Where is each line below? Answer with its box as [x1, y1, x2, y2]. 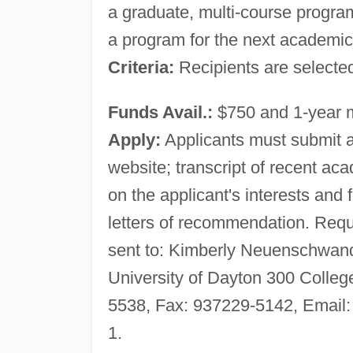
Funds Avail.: [107, 102, 213, 122]
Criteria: [107, 57, 174, 77]
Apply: [107, 129, 161, 150]
